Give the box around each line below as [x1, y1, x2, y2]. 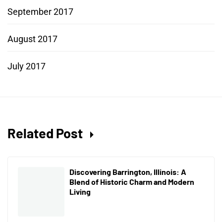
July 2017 [7, 60, 46, 71]
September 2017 [7, 6, 73, 17]
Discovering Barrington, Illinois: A [69, 166, 186, 176]
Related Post [7, 124, 85, 141]
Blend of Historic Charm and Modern [69, 176, 194, 186]
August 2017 [7, 33, 57, 44]
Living [69, 186, 91, 196]
